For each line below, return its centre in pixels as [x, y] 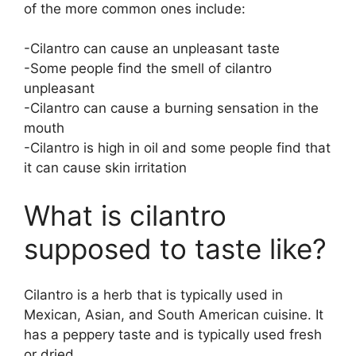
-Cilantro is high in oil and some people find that [177, 148]
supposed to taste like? [175, 248]
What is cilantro [125, 215]
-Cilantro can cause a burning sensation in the [171, 108]
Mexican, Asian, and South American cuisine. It [174, 315]
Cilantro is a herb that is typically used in [153, 295]
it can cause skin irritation [105, 168]
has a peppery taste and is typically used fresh [173, 335]
